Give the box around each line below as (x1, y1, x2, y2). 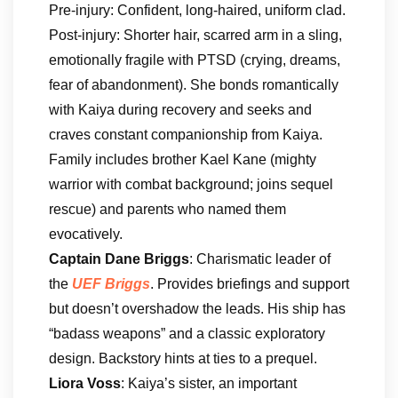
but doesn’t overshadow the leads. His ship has (49, 301, 346, 316)
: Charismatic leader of (189, 251, 330, 267)
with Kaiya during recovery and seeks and (49, 102, 312, 117)
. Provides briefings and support (150, 276, 349, 291)
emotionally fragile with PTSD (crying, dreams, (49, 52, 340, 68)
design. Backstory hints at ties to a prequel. (49, 351, 317, 366)
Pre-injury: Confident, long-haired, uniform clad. (49, 3, 346, 18)
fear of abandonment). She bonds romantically (49, 77, 338, 92)
